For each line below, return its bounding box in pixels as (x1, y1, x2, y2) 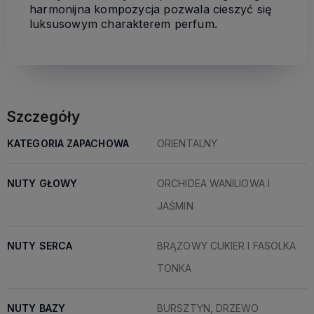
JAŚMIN (157, 200, 193, 212)
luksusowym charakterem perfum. (29, 17, 217, 32)
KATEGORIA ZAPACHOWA (7, 137, 129, 150)
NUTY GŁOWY (7, 177, 77, 190)
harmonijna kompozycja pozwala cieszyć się (29, 2, 272, 17)
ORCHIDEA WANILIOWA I (157, 177, 271, 190)
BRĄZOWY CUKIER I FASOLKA (157, 240, 296, 252)
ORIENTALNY (157, 137, 217, 150)
